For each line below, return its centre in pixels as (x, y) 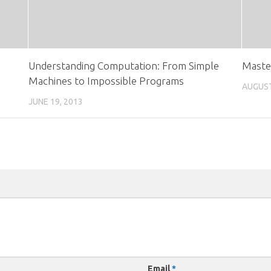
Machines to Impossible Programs (106, 80)
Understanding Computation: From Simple (123, 65)
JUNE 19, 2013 (55, 101)
